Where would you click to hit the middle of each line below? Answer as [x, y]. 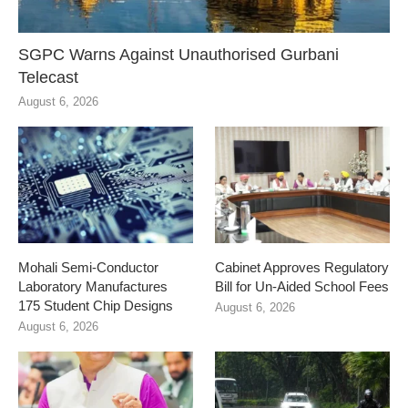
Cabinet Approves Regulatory [302, 268]
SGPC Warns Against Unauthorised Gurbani [178, 55]
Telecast [48, 78]
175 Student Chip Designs [96, 306]
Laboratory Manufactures [93, 287]
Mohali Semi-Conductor [88, 268]
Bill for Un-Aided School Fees [302, 287]
